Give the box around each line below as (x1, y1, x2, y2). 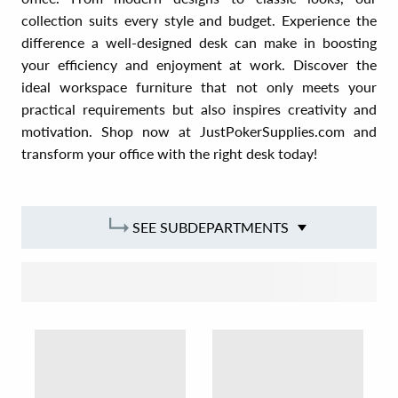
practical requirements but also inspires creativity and (21, 100, 377, 117)
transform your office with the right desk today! (21, 145, 317, 162)
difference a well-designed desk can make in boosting (21, 34, 377, 51)
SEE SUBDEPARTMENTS (129, 219, 289, 235)
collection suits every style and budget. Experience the (21, 12, 377, 28)
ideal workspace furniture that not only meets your (21, 78, 377, 95)
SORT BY (148, 275, 203, 291)
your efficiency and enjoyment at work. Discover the (21, 56, 377, 73)
